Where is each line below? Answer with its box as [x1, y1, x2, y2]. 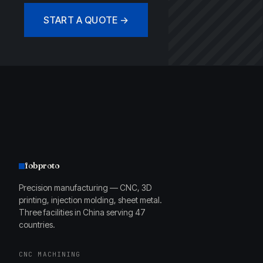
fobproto [25, 160, 60, 171]
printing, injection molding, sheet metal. [19, 195, 162, 205]
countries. [19, 220, 55, 230]
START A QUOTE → [43, 14, 129, 26]
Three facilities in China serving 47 [19, 207, 146, 217]
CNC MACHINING [19, 250, 81, 258]
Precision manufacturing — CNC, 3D [19, 183, 151, 193]
